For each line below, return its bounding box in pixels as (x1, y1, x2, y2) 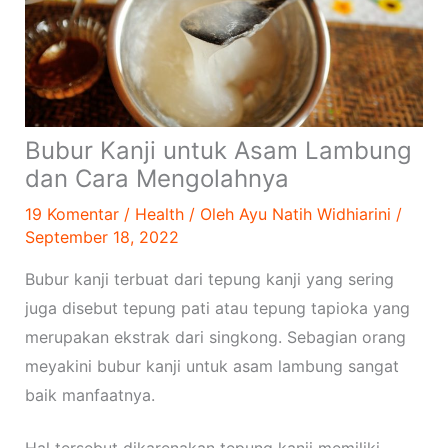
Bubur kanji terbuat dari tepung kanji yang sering (24, 269, 394, 290)
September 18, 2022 (24, 227, 179, 248)
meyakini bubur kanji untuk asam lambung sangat (24, 356, 399, 377)
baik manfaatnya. (24, 385, 160, 406)
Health (134, 204, 184, 225)
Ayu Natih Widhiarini (238, 204, 396, 225)
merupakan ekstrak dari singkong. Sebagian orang (24, 327, 406, 348)
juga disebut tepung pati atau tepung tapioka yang (24, 298, 410, 319)
